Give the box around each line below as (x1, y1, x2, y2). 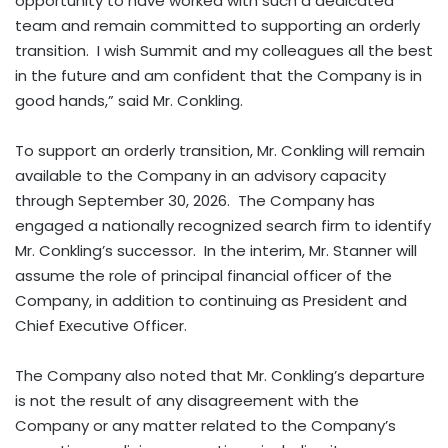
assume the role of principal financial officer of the (15, 264, 392, 286)
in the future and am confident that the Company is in (15, 64, 422, 86)
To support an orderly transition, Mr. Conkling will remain (15, 139, 425, 161)
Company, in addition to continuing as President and (15, 289, 407, 311)
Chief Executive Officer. (15, 314, 191, 336)
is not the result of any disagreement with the (15, 389, 359, 411)
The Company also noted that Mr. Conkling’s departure (15, 364, 425, 386)
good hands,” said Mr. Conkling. (15, 89, 243, 111)
